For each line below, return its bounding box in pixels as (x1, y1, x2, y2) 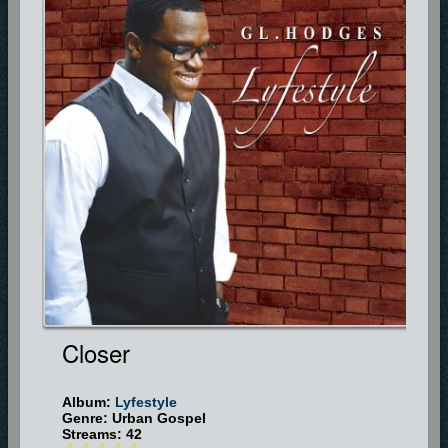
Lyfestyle (114, 393, 177, 410)
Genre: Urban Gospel (61, 409, 206, 426)
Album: (61, 393, 115, 410)
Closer (61, 334, 130, 370)
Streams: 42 (61, 425, 142, 442)
